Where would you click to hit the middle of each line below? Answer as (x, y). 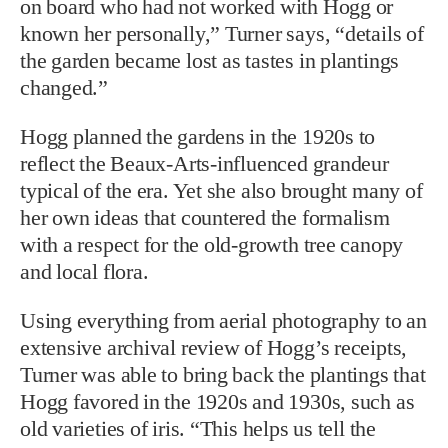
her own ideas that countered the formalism (205, 217)
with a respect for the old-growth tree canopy (212, 244)
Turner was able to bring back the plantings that (223, 374)
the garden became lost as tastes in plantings (210, 60)
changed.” (64, 87)
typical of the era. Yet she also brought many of (221, 190)
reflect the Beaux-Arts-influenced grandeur (204, 163)
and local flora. (84, 271)
